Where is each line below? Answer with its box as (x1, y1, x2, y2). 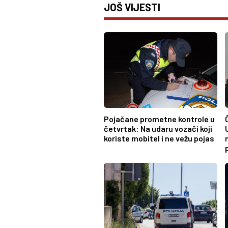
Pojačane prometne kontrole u (104, 114, 215, 124)
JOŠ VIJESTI (104, 1, 160, 13)
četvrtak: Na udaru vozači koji (104, 124, 212, 134)
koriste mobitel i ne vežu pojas (104, 133, 214, 144)
